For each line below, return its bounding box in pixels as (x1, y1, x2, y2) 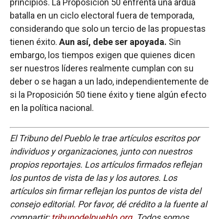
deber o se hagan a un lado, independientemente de (10, 76, 209, 87)
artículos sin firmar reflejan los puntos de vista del (10, 186, 201, 197)
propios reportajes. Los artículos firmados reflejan (10, 159, 202, 170)
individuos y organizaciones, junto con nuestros (10, 146, 192, 157)
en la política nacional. (10, 102, 94, 113)
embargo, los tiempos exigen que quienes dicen (10, 49, 195, 60)
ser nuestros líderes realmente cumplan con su (10, 63, 194, 73)
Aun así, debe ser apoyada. (59, 36, 167, 47)
